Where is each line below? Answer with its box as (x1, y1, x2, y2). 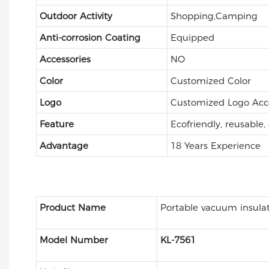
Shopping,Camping (170, 10, 258, 22)
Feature (39, 118, 74, 130)
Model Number (39, 234, 108, 246)
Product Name (39, 201, 106, 213)
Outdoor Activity (39, 10, 112, 22)
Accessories (39, 53, 91, 65)
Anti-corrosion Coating (39, 31, 141, 43)
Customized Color (170, 74, 251, 86)
